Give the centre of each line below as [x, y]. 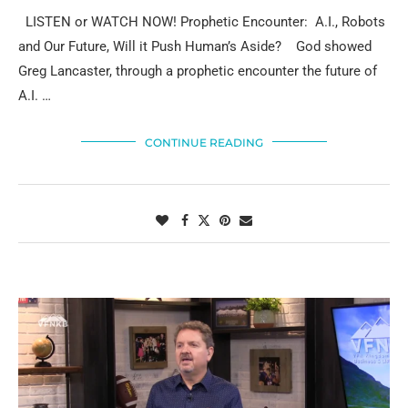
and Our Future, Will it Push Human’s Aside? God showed [195, 46]
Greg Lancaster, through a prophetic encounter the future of [198, 71]
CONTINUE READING [204, 142]
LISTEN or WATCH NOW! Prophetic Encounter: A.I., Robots [202, 21]
